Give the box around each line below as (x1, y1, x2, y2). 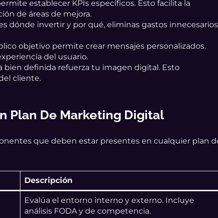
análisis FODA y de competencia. (24, 206, 151, 216)
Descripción (24, 176, 73, 185)
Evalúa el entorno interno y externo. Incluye (24, 196, 195, 205)
